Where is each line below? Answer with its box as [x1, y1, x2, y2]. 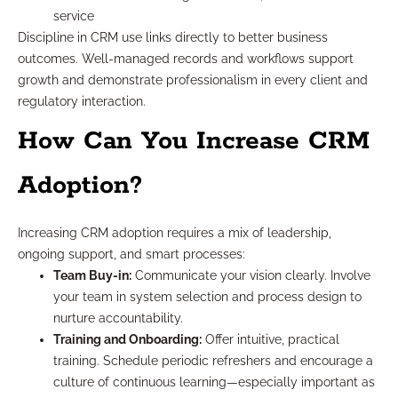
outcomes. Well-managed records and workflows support [18, 52, 354, 67]
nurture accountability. [53, 311, 183, 326]
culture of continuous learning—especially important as [53, 375, 375, 390]
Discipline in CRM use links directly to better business [18, 30, 328, 45]
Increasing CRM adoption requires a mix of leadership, [18, 226, 331, 241]
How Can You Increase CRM [18, 125, 370, 158]
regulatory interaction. [18, 94, 146, 109]
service [53, 9, 94, 24]
